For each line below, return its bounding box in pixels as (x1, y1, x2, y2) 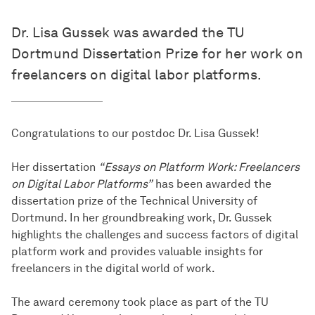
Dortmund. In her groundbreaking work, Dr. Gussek (11, 211, 272, 225)
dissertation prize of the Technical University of (11, 194, 257, 208)
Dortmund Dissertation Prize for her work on (11, 45, 303, 63)
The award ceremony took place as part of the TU (11, 295, 269, 309)
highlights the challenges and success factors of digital (11, 228, 298, 242)
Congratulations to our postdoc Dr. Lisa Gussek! (11, 127, 259, 141)
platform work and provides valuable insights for (11, 245, 263, 259)
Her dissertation (11, 160, 98, 174)
